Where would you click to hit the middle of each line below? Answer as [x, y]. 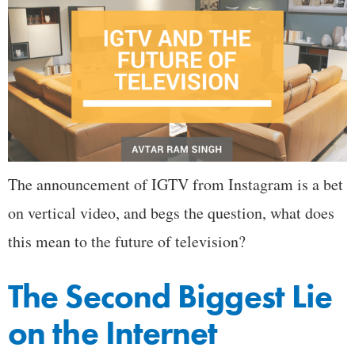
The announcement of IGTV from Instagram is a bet [176, 185]
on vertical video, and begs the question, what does [171, 213]
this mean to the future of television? [127, 242]
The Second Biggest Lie [170, 297]
